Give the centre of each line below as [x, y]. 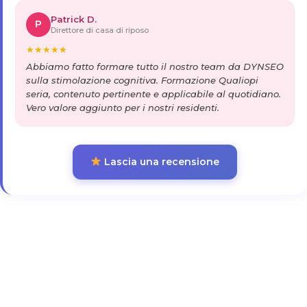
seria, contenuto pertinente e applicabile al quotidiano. [153, 94]
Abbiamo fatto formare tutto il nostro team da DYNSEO [155, 66]
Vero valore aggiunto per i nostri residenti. [123, 107]
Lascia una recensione [160, 161]
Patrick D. [74, 19]
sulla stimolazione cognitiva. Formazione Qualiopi [142, 80]
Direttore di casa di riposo [100, 30]
